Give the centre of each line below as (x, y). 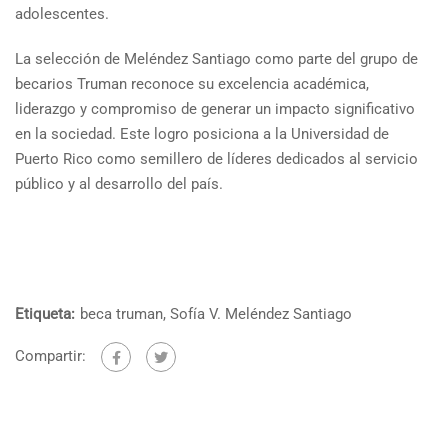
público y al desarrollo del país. (121, 184)
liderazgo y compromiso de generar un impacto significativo (215, 109)
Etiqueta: (45, 314)
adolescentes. (64, 14)
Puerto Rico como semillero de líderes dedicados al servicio (216, 159)
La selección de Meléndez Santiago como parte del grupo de (216, 59)
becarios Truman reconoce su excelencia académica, (192, 84)
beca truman (121, 314)
